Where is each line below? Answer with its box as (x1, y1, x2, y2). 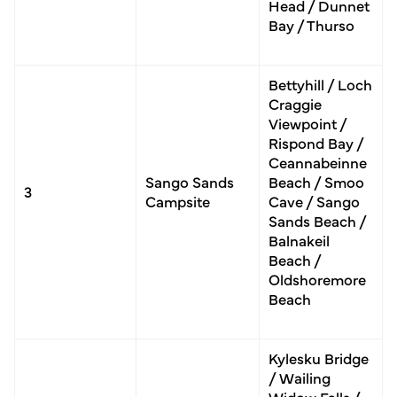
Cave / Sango (269, 190, 360, 211)
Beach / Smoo (269, 170, 364, 191)
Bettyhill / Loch (269, 73, 372, 94)
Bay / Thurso (269, 13, 354, 35)
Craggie (269, 92, 322, 113)
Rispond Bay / (269, 131, 363, 152)
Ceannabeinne (269, 151, 367, 172)
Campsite (145, 190, 210, 211)
